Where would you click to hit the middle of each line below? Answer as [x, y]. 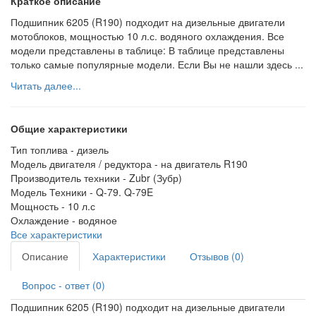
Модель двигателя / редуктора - [86, 163]
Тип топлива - [44, 149]
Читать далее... [46, 85]
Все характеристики [56, 234]
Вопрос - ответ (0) [63, 285]
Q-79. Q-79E [124, 192]
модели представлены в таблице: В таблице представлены [147, 50]
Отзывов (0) [217, 256]
